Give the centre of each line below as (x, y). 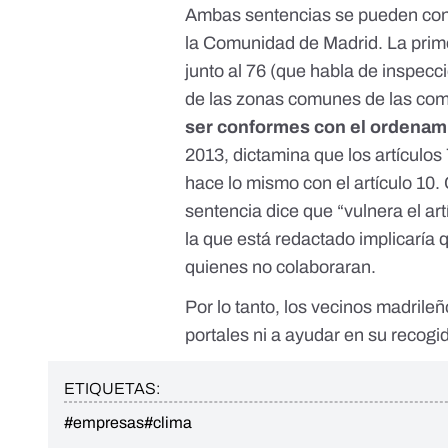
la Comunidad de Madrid (282, 43)
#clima (168, 423)
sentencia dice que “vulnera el (305, 211)
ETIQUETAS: (112, 389)
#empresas (104, 423)
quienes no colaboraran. (281, 267)
